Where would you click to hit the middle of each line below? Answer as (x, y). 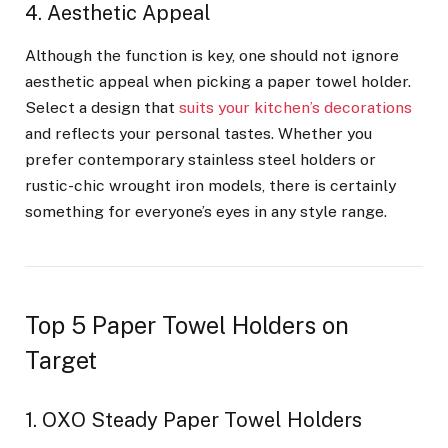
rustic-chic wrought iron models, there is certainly (210, 186)
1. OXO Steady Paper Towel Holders (193, 420)
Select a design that (102, 108)
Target (61, 361)
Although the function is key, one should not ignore (212, 56)
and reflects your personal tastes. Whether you (198, 134)
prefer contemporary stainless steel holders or (200, 160)
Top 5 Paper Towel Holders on (187, 326)
